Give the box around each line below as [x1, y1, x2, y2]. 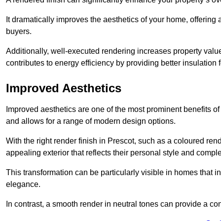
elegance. [6, 180, 40, 188]
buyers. [6, 27, 32, 36]
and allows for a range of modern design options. [6, 116, 176, 125]
